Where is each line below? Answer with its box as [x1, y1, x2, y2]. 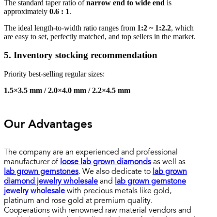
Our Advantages [4, 119, 93, 131]
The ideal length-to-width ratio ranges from [4, 23, 137, 32]
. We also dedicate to [78, 168, 153, 176]
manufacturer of [4, 158, 60, 167]
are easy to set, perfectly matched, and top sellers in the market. [4, 32, 196, 41]
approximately [4, 7, 49, 15]
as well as [151, 158, 186, 167]
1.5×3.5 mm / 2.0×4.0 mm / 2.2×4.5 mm [4, 86, 130, 95]
